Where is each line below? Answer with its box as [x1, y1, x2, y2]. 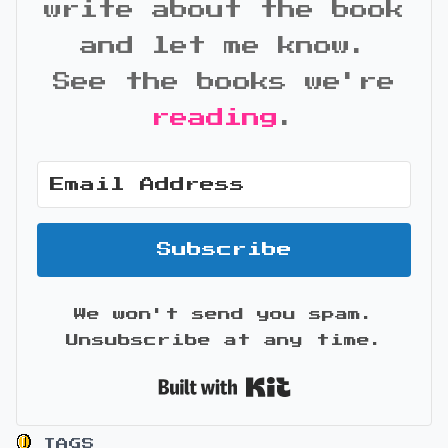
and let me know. [80, 37, 368, 55]
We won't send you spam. [74, 308, 374, 321]
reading [152, 109, 278, 127]
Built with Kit [290, 374, 431, 384]
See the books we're [53, 73, 395, 91]
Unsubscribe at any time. [65, 334, 383, 347]
